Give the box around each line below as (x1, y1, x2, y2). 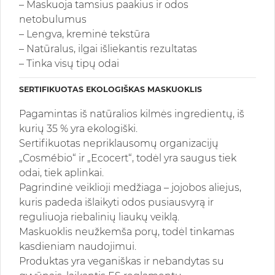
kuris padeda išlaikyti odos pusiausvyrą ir (19, 196, 214, 209)
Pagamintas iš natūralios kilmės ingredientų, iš (19, 108, 244, 120)
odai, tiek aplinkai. (19, 167, 104, 179)
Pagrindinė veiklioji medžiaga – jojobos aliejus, (19, 182, 241, 194)
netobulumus (19, 14, 87, 26)
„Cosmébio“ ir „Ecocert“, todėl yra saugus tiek (19, 152, 236, 165)
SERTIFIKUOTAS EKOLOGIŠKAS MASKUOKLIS (19, 85, 202, 95)
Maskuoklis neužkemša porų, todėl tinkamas (19, 226, 234, 238)
